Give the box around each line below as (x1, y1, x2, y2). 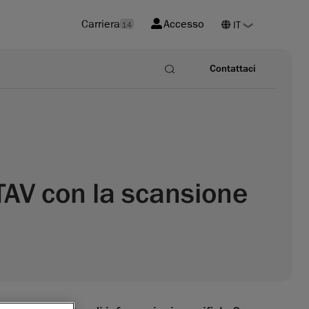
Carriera (81, 17, 120, 32)
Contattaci (209, 61, 256, 75)
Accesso (163, 17, 204, 32)
